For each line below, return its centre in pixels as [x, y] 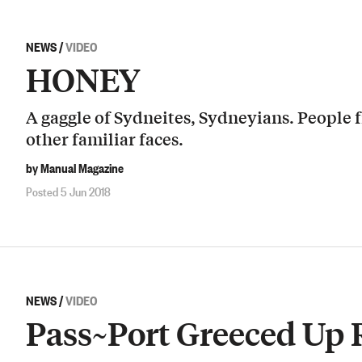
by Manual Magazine [75, 168]
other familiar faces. [105, 138]
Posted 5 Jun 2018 [68, 190]
